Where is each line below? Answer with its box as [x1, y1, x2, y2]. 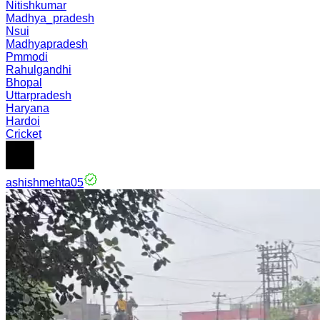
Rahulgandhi [6, 64, 71, 76]
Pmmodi [6, 51, 48, 63]
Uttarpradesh [6, 89, 71, 101]
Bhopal [6, 76, 42, 89]
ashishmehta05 [6, 176, 84, 189]
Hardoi [6, 115, 40, 127]
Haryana [6, 102, 49, 114]
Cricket [6, 128, 41, 140]
